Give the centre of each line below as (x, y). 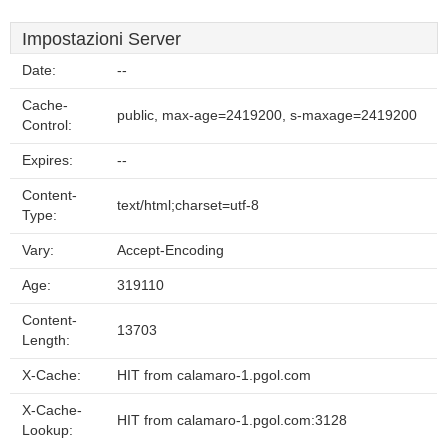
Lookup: (47, 430)
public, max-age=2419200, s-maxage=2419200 (267, 115)
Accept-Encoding (170, 250)
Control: (47, 125)
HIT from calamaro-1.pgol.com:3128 (232, 420)
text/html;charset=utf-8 (188, 205)
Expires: (47, 160)
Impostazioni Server (101, 39)
